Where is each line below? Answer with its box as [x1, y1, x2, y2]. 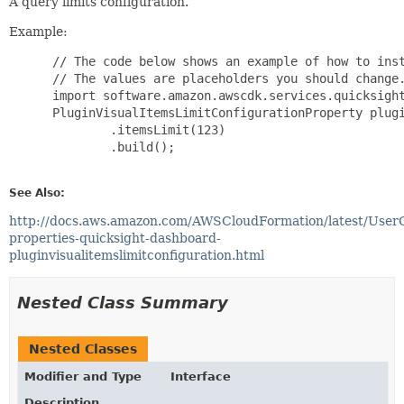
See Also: [9, 186, 65, 199]
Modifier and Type [24, 369, 142, 383]
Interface [170, 369, 231, 383]
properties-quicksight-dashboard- [9, 230, 221, 245]
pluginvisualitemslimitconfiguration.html [9, 247, 264, 262]
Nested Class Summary [17, 292, 228, 312]
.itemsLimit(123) [45, 122, 225, 137]
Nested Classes [29, 341, 137, 356]
